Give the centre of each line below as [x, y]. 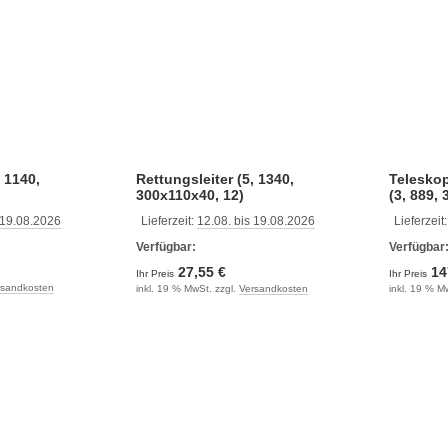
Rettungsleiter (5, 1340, [214, 178]
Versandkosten [273, 288]
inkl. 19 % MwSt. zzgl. [187, 288]
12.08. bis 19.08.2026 [255, 220]
